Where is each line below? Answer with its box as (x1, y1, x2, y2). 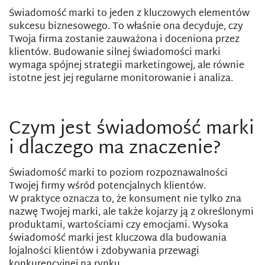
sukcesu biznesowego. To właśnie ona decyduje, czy (9, 18, 243, 35)
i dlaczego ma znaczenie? (9, 132, 221, 165)
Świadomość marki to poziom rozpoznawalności (9, 165, 228, 182)
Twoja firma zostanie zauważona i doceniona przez (9, 31, 240, 49)
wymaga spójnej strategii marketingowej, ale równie (9, 57, 244, 75)
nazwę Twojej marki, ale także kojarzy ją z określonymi (9, 204, 254, 221)
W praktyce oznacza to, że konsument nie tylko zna (9, 191, 241, 208)
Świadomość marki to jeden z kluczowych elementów (9, 5, 250, 22)
